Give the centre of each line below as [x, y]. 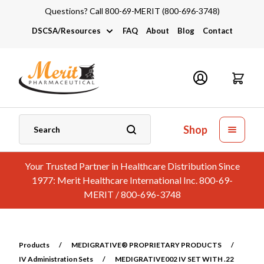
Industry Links [64, 87]
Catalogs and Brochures [82, 113]
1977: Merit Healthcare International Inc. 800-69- [132, 180]
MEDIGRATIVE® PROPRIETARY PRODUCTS [146, 245]
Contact [217, 31]
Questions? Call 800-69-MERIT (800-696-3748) [132, 11]
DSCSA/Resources [66, 31]
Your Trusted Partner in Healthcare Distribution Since [132, 166]
